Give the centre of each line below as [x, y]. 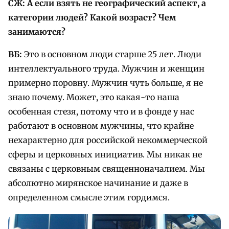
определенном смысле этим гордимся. [89, 197]
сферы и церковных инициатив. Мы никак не [105, 154]
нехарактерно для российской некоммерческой [108, 140]
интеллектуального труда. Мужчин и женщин [106, 68]
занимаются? [37, 31]
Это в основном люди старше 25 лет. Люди [112, 54]
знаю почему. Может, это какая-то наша [94, 97]
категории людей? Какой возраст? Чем [92, 17]
